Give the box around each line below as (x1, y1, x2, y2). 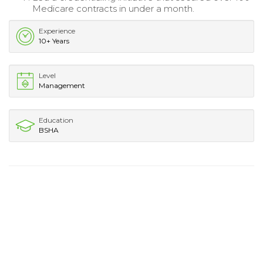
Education (39, 115, 73, 124)
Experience (39, 26, 75, 35)
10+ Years (39, 36, 69, 45)
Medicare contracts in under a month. (32, 2, 194, 14)
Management (39, 80, 85, 90)
